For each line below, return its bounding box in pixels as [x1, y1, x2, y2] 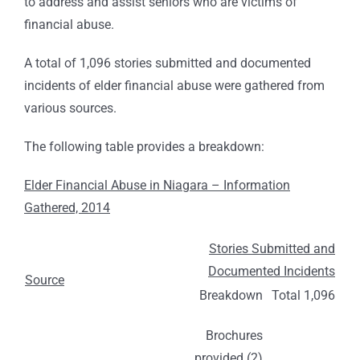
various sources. [24, 100, 117, 117]
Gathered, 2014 [24, 200, 110, 216]
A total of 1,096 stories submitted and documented [24, 55, 311, 72]
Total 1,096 [272, 288, 335, 304]
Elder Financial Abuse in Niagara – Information [24, 178, 290, 194]
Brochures [206, 328, 263, 344]
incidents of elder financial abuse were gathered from [24, 78, 325, 94]
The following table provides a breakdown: [24, 139, 264, 155]
